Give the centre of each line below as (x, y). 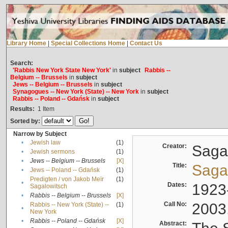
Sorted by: (26, 121)
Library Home (26, 44)
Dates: (178, 185)
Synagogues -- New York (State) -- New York (76, 92)
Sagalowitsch (48, 187)
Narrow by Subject (40, 134)
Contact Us (146, 44)
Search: (21, 63)
